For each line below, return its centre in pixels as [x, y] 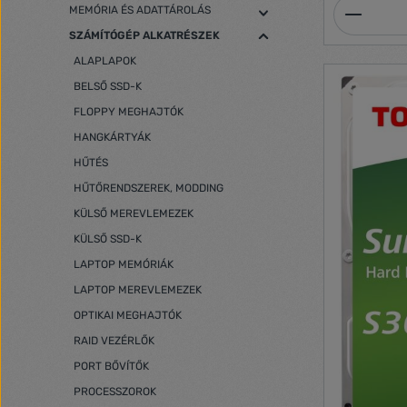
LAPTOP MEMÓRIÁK [124, 264]
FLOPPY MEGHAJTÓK [129, 112]
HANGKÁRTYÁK [112, 137]
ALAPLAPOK [105, 61]
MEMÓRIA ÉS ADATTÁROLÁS [140, 10]
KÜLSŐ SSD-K [108, 239]
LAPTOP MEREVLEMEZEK [138, 290]
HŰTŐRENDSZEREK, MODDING [149, 188]
